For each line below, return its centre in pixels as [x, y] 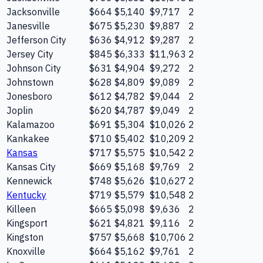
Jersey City [30, 54]
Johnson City [34, 68]
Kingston [25, 237]
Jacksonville [33, 11]
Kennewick [29, 181]
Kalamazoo [31, 124]
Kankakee [28, 138]
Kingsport [27, 223]
